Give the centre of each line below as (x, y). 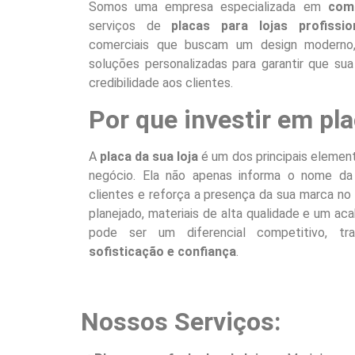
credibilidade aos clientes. (161, 83)
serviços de (130, 26)
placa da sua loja (149, 156)
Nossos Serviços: (181, 321)
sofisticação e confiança (162, 251)
